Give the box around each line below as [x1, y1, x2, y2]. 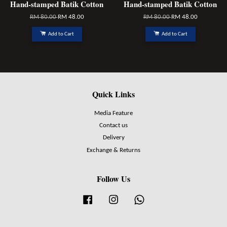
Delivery [102, 134, 125, 141]
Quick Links [92, 88, 135, 100]
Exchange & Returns [87, 146, 140, 154]
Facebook [95, 194, 121, 201]
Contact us [99, 122, 128, 129]
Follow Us [97, 172, 130, 184]
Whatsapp [146, 194, 174, 201]
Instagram [121, 194, 147, 201]
